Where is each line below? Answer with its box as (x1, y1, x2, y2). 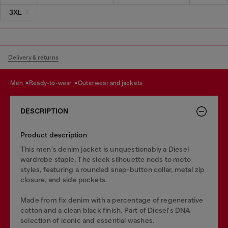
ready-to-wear (33, 79, 73, 87)
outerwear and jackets (82, 79, 143, 87)
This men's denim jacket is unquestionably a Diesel (20, 145, 189, 153)
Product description (20, 130, 87, 139)
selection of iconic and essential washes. (20, 216, 155, 224)
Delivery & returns (8, 53, 59, 61)
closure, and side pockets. (20, 175, 107, 184)
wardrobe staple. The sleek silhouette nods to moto (20, 155, 191, 163)
